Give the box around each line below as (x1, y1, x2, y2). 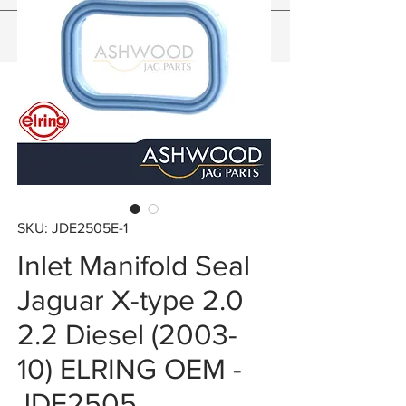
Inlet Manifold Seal (17, 249, 250, 282)
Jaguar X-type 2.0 (17, 284, 244, 316)
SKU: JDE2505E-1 (17, 220, 128, 237)
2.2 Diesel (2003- (17, 318, 237, 351)
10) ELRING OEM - (17, 353, 242, 385)
